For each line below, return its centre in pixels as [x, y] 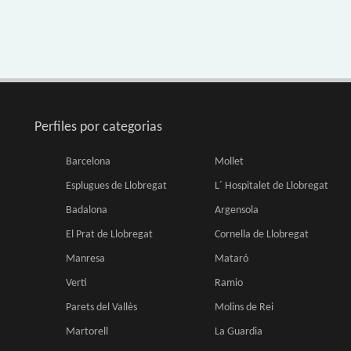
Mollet [229, 162]
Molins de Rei [244, 308]
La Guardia [239, 332]
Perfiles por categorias [98, 127]
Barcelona [88, 162]
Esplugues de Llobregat [116, 186]
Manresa [85, 259]
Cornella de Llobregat [262, 235]
